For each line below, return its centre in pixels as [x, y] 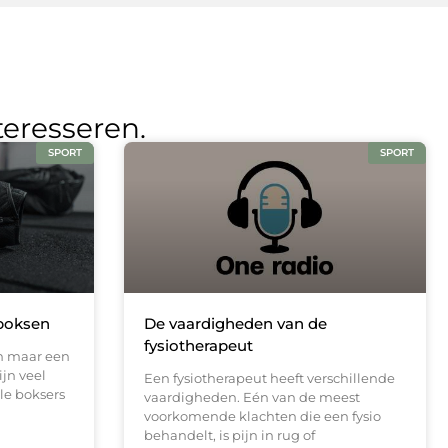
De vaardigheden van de [235, 324]
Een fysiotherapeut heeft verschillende [269, 378]
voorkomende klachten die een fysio [262, 416]
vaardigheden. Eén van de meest [251, 397]
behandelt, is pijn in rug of [229, 435]
